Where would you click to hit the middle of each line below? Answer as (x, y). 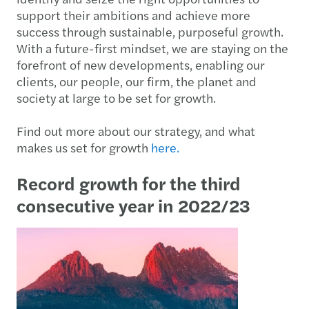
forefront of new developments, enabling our (141, 64)
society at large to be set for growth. (116, 97)
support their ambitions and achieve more (133, 14)
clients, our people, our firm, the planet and (137, 81)
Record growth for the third (129, 183)
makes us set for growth (84, 147)
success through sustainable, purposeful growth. (150, 31)
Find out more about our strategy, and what (136, 130)
